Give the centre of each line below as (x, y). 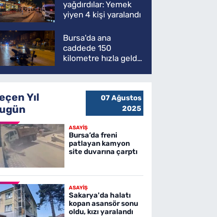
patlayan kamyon (99, 144)
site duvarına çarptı (103, 152)
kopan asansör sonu (103, 204)
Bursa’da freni (93, 135)
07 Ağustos (121, 98)
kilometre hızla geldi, (102, 58)
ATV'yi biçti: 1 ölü (94, 69)
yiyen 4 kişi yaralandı (102, 15)
